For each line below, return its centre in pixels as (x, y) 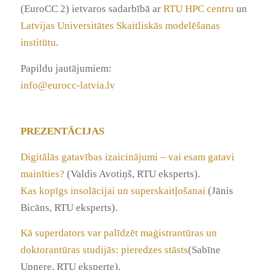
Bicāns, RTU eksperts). (69, 207)
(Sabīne (204, 250)
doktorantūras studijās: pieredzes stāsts (104, 250)
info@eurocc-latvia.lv (67, 85)
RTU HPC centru (198, 9)
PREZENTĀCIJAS (62, 131)
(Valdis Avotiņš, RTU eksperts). (133, 174)
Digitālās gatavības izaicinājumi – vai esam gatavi (127, 157)
